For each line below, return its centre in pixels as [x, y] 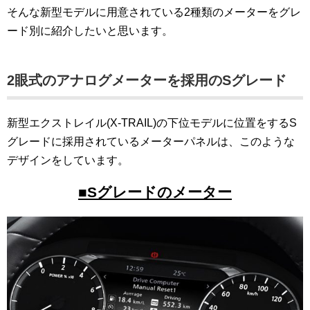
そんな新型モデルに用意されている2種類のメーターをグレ [154, 12]
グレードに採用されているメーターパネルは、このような [151, 142]
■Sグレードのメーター [155, 193]
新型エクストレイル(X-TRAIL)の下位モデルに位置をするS [152, 123]
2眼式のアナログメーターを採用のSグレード [147, 81]
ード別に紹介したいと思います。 [90, 31]
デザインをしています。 [68, 161]
